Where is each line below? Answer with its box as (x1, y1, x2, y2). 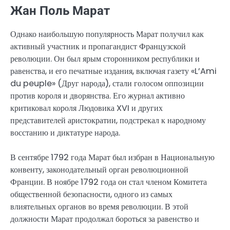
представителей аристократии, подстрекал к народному (10, 114, 206, 126)
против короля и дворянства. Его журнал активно (10, 89, 185, 102)
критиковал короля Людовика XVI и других (10, 102, 163, 114)
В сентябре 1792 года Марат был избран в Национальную (10, 151, 215, 163)
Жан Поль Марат (10, 3, 110, 18)
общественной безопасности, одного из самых (10, 188, 172, 200)
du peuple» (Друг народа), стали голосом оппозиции (10, 77, 204, 89)
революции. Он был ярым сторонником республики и (10, 52, 200, 65)
